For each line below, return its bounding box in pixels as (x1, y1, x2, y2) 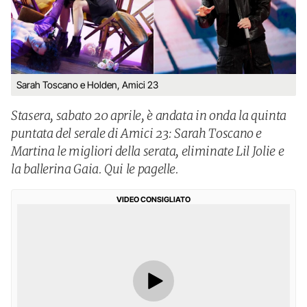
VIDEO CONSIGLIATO (116, 195, 191, 204)
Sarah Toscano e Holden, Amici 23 (16, 79, 158, 90)
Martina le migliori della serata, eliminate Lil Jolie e (11, 143, 284, 159)
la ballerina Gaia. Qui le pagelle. (11, 161, 179, 177)
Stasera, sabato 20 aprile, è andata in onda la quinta (11, 108, 286, 123)
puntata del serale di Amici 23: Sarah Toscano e (11, 125, 262, 141)
